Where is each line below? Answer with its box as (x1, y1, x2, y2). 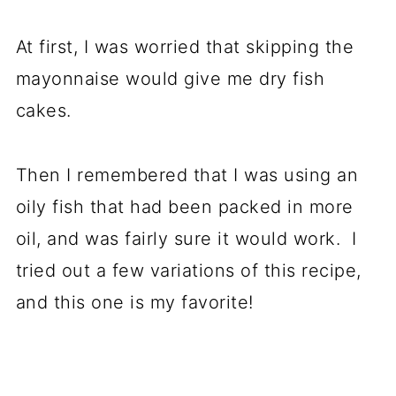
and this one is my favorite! (15, 291, 254, 313)
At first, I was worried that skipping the (15, 35, 354, 57)
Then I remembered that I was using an (15, 164, 359, 186)
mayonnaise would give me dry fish (15, 67, 325, 89)
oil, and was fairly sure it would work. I (15, 227, 357, 249)
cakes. (15, 99, 78, 121)
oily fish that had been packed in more (15, 195, 354, 217)
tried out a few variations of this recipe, (15, 259, 362, 281)
